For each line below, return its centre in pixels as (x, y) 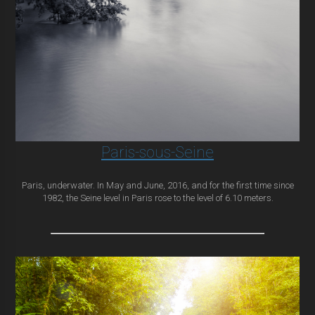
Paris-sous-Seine (157, 153)
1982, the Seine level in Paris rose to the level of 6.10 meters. (157, 198)
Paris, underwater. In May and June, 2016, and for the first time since (157, 186)
